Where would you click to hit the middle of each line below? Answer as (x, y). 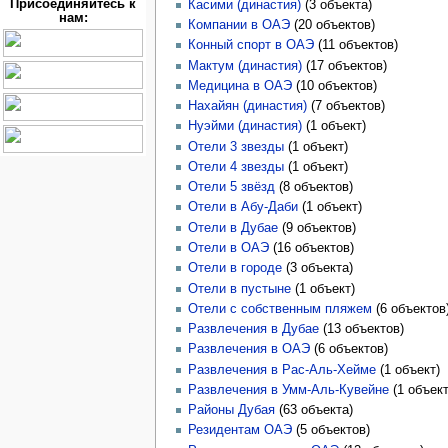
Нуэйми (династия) (244, 126)
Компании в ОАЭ (238, 25)
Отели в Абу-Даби (242, 207)
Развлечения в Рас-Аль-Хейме (281, 369)
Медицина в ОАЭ (239, 85)
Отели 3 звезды (235, 146)
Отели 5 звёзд (231, 187)
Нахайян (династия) (247, 106)
